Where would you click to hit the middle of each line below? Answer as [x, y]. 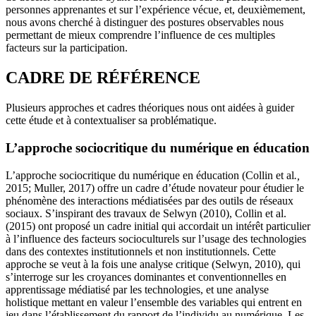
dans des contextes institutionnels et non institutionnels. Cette [141, 251]
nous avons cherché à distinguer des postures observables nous [145, 23]
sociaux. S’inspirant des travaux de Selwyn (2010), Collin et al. [146, 213]
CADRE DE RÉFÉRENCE [103, 78]
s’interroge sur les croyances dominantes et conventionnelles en [146, 276]
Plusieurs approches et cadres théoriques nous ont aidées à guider [150, 108]
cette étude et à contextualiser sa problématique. [111, 121]
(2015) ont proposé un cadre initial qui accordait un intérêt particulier [158, 226]
